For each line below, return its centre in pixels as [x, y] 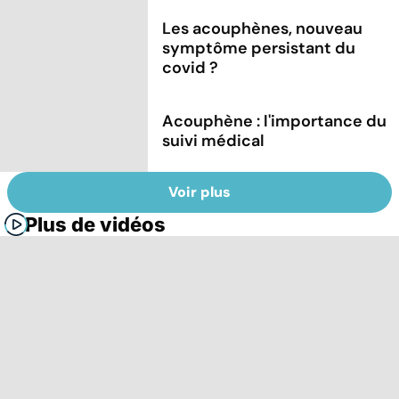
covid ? [191, 67]
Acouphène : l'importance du [275, 121]
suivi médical [214, 140]
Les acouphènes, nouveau [263, 28]
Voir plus [199, 192]
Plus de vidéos [95, 225]
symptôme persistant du [259, 48]
